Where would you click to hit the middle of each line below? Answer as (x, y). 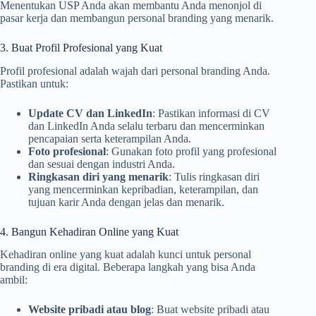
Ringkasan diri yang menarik (98, 176)
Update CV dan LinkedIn (90, 113)
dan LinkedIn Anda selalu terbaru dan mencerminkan (146, 126)
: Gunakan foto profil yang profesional (191, 151)
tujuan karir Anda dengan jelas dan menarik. (126, 202)
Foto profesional (67, 151)
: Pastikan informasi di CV (211, 113)
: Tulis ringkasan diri (214, 176)
